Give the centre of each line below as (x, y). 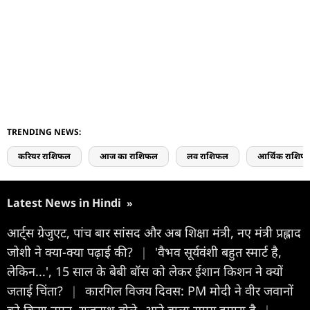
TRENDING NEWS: (44, 131)
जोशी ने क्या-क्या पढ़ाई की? (72, 252)
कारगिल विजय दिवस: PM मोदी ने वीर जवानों (189, 290)
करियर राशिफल (44, 156)
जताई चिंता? (37, 290)
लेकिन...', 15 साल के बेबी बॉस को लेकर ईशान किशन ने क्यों (145, 271)
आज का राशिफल (129, 156)
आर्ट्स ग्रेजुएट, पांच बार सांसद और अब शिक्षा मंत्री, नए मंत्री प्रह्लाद (154, 232)
